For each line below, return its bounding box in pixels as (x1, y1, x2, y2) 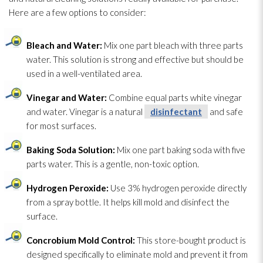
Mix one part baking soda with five (115, 144, 245, 155)
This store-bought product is (135, 234, 246, 245)
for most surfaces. (26, 120, 96, 131)
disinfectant (150, 106, 202, 117)
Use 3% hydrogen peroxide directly (109, 182, 247, 193)
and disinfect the (163, 196, 230, 207)
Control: (99, 234, 135, 245)
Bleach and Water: (26, 39, 102, 50)
